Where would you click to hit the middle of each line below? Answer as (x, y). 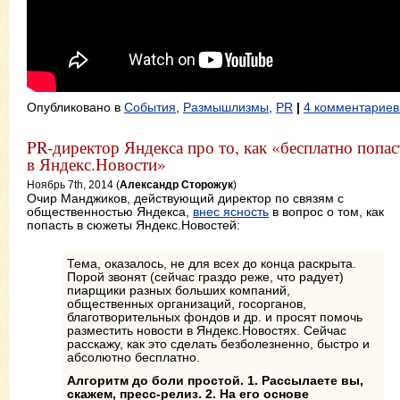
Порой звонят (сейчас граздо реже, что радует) (205, 277)
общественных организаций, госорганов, (187, 304)
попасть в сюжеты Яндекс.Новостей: (133, 225)
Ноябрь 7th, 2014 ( (73, 184)
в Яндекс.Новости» (96, 164)
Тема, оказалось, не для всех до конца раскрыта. (212, 264)
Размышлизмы (226, 108)
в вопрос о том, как (326, 212)
